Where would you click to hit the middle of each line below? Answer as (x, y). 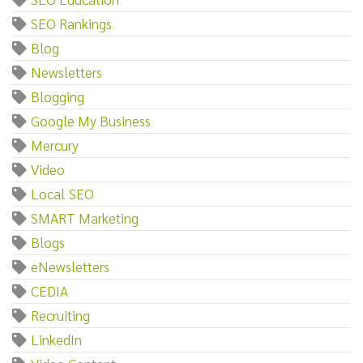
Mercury (55, 144)
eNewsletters (70, 266)
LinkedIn (56, 339)
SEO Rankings (71, 23)
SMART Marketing (85, 217)
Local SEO (62, 193)
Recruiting (60, 314)
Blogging (58, 96)
